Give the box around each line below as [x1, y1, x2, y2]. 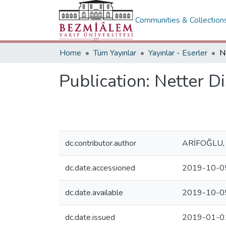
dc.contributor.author [65, 138, 136, 149]
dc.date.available [65, 187, 123, 198]
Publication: [59, 70, 154, 93]
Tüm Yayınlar [93, 47, 136, 59]
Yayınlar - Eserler [148, 47, 207, 59]
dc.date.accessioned [65, 162, 135, 174]
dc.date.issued [65, 212, 115, 223]
